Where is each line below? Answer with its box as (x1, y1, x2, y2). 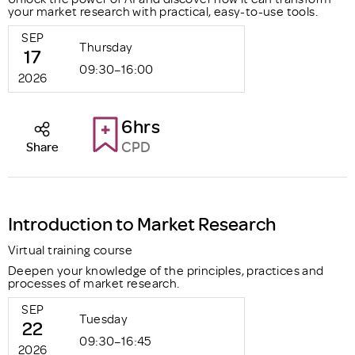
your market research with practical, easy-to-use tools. (8, 3, 318, 19)
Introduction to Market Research (8, 211, 276, 235)
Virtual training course (8, 242, 133, 258)
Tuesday (79, 311, 128, 326)
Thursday (79, 39, 133, 55)
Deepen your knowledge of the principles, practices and (8, 262, 324, 278)
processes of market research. (8, 275, 180, 291)
